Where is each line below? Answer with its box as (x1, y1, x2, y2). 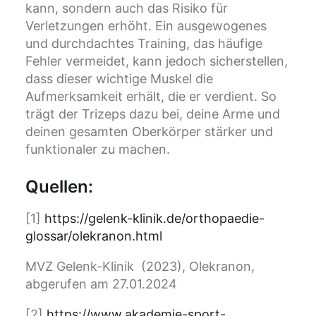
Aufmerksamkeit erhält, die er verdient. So (25, 89, 276, 104)
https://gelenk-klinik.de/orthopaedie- (44, 211, 265, 226)
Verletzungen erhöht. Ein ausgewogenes (25, 18, 267, 34)
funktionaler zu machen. (25, 142, 170, 157)
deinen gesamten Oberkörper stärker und (25, 124, 273, 140)
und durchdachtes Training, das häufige (25, 36, 262, 51)
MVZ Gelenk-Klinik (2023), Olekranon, (25, 259, 255, 274)
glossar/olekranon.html (25, 229, 162, 244)
